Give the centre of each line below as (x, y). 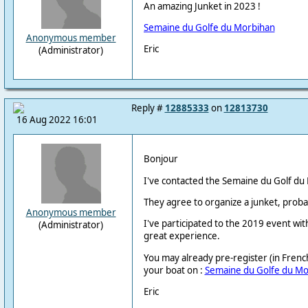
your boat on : (174, 270)
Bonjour (161, 159)
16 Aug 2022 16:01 (57, 120)
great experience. (181, 236)
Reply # (148, 108)
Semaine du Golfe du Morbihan (209, 27)
